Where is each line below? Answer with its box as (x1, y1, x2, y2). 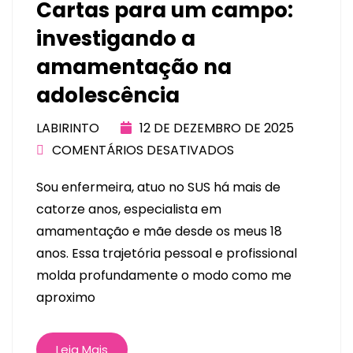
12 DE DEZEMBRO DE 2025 (139, 118, 294, 137)
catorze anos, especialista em (36, 200, 221, 219)
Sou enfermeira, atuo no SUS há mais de (36, 178, 281, 197)
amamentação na (36, 52, 232, 81)
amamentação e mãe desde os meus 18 (36, 222, 282, 241)
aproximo (36, 288, 95, 307)
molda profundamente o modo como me (36, 266, 292, 285)
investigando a (36, 24, 195, 53)
